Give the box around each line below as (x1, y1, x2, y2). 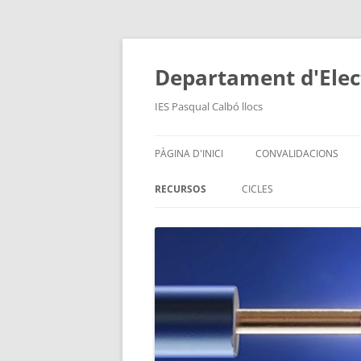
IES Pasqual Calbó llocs (155, 99, 263, 114)
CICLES (242, 182, 273, 196)
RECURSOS (155, 182, 206, 196)
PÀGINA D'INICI (155, 147, 223, 160)
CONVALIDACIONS (255, 147, 338, 160)
